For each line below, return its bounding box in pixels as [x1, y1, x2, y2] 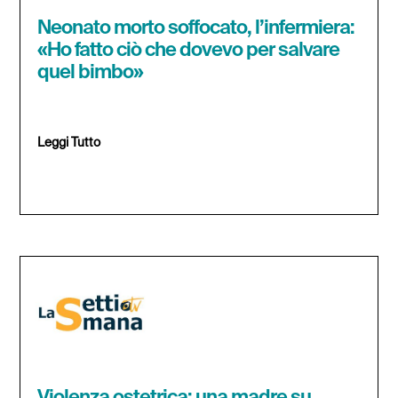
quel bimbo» [37, 62, 144, 83]
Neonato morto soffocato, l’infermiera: [37, 18, 355, 38]
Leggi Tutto [37, 136, 101, 149]
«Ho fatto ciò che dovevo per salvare [37, 40, 340, 60]
